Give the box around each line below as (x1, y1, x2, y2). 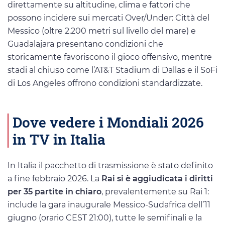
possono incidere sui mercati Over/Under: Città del (8, 13, 209, 23)
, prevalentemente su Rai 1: (101, 186, 209, 196)
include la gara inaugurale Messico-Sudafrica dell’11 (8, 199, 210, 209)
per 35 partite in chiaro (8, 186, 101, 196)
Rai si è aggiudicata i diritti (101, 173, 213, 183)
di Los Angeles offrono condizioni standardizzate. (8, 78, 202, 88)
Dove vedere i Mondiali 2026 (13, 112, 204, 132)
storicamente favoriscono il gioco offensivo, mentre (8, 52, 212, 62)
